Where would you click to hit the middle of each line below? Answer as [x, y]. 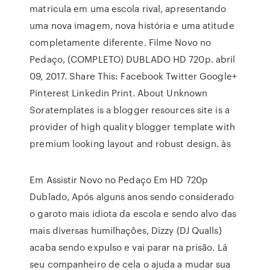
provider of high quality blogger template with [132, 127]
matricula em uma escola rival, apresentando [128, 8]
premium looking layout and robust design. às [130, 143]
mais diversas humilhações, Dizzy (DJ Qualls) [126, 230]
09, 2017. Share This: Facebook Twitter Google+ [133, 76]
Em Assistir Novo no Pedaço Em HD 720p [119, 180]
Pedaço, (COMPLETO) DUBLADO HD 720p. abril [133, 59]
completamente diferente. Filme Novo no [121, 42]
